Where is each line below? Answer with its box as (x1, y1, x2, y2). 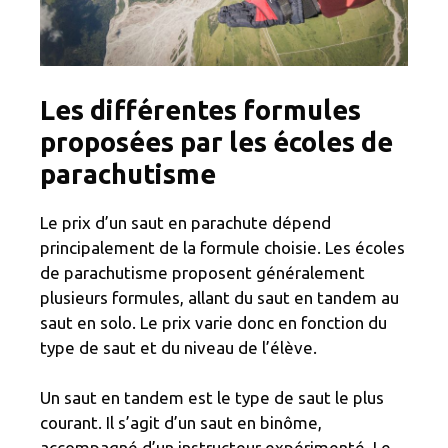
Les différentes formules (40, 95, 361, 126)
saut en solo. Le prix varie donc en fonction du (40, 313, 387, 333)
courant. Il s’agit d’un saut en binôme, (40, 413, 322, 433)
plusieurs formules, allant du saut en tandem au (40, 288, 399, 308)
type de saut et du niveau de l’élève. (40, 338, 317, 358)
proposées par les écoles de (40, 127, 393, 158)
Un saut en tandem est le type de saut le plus (40, 388, 384, 408)
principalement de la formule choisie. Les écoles (40, 238, 405, 258)
